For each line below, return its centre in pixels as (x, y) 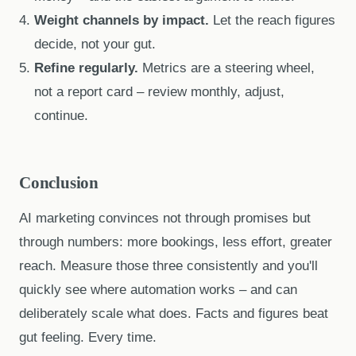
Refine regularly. (87, 68)
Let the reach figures (273, 21)
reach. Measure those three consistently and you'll (168, 265)
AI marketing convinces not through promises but (165, 218)
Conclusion (59, 183)
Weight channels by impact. (122, 21)
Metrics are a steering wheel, (227, 68)
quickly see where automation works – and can (158, 289)
